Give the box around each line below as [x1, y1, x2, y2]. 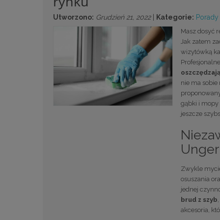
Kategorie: [156, 13, 194, 21]
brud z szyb [180, 196, 218, 204]
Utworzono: [53, 13, 94, 21]
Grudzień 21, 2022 [96, 13, 151, 21]
